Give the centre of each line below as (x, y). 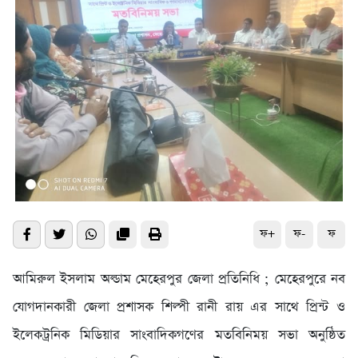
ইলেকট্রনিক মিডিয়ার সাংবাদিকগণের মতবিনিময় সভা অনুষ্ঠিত (179, 335)
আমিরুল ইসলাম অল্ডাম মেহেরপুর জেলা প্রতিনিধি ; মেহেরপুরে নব (179, 279)
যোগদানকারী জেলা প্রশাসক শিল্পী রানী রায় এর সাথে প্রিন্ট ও (179, 307)
